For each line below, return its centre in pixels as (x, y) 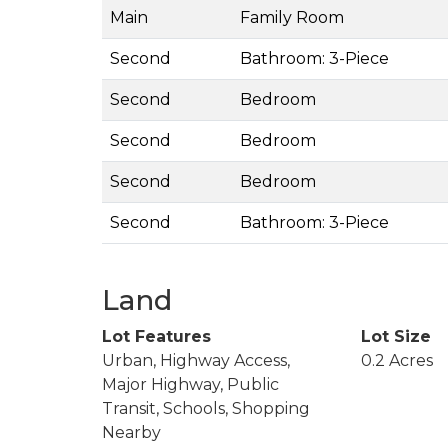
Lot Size (395, 336)
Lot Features (156, 336)
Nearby (131, 432)
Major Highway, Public (190, 384)
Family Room (292, 17)
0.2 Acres (396, 360)
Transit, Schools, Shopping (206, 408)
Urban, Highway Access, (196, 360)
